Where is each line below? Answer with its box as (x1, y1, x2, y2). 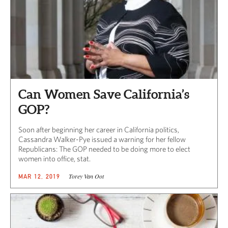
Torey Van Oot (68, 172, 104, 180)
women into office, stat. (18, 154, 91, 163)
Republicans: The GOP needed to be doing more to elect (18, 144, 190, 153)
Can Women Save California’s (18, 87, 189, 101)
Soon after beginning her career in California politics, (18, 125, 179, 134)
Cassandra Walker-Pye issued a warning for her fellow (18, 134, 186, 144)
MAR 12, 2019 (18, 172, 61, 180)
